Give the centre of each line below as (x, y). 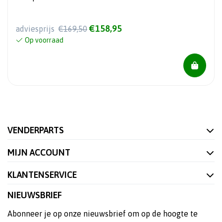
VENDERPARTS (36, 130)
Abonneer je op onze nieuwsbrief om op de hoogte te (103, 214)
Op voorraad (44, 40)
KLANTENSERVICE (42, 175)
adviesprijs (36, 29)
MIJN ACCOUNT (39, 153)
